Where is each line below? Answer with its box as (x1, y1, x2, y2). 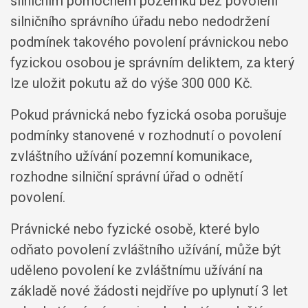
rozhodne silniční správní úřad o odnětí (10, 168, 243, 185)
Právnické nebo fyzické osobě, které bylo (10, 221, 260, 237)
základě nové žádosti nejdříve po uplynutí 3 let (10, 283, 288, 299)
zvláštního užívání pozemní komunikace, (10, 148, 252, 164)
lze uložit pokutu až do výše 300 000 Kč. (10, 75, 252, 91)
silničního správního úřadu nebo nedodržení (10, 13, 269, 30)
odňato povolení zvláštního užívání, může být (10, 241, 281, 258)
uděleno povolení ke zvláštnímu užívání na (10, 262, 263, 278)
